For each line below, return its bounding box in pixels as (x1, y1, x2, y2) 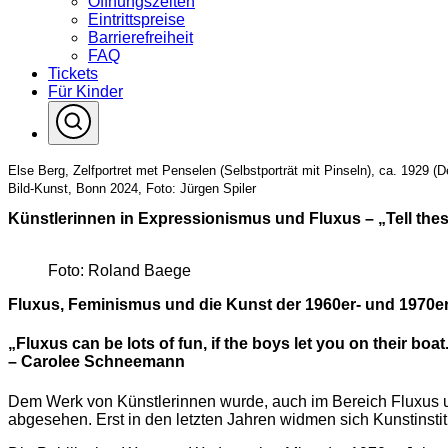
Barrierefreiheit (88, 28, 193, 46)
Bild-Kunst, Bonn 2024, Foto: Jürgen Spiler (8, 180, 256, 196)
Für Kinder (48, 82, 123, 100)
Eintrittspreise (88, 10, 185, 28)
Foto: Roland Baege (48, 262, 191, 280)
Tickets (48, 64, 98, 82)
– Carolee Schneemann (8, 353, 185, 371)
